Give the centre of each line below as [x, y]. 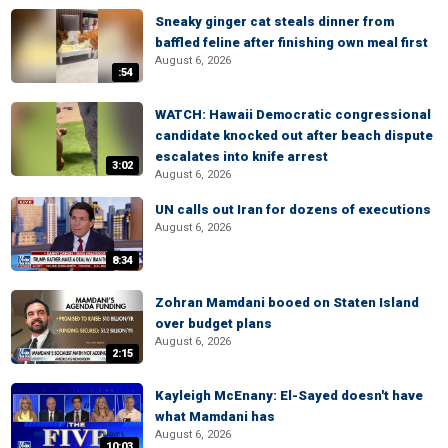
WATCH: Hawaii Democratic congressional [293, 114]
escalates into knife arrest [241, 156]
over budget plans [213, 323]
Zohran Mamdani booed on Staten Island [287, 302]
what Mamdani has [215, 416]
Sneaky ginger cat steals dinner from [274, 21]
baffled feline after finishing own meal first [291, 42]
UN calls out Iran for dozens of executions [293, 209]
